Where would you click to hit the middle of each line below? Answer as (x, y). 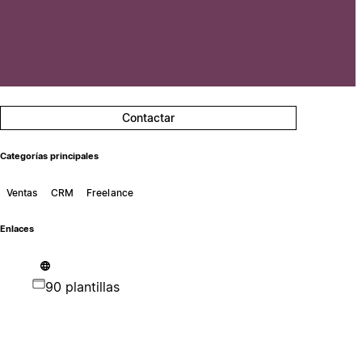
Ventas (22, 192)
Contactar (149, 118)
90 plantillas (82, 286)
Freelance (110, 192)
